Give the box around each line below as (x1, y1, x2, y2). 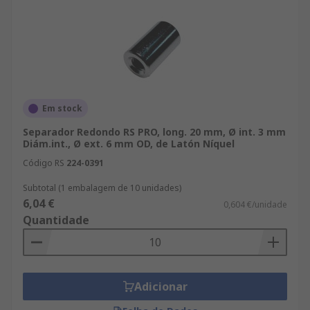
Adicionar (134, 279, 188, 294)
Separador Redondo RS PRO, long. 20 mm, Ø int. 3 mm (23, 125, 286, 138)
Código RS (23, 157, 64, 169)
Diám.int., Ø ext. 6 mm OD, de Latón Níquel (23, 137, 235, 150)
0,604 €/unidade (224, 199, 287, 210)
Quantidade (23, 212, 89, 228)
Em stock (42, 102, 82, 114)
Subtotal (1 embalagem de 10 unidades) (23, 182, 181, 194)
